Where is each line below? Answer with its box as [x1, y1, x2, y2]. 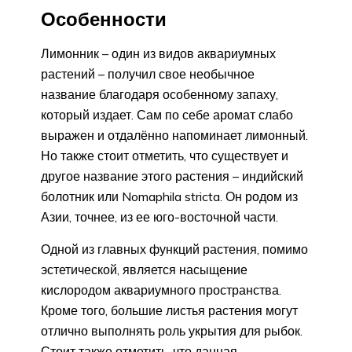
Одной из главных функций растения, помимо [41, 241, 308, 258]
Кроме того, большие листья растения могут [41, 302, 298, 319]
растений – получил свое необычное [41, 66, 255, 82]
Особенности [41, 7, 167, 31]
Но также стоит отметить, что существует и [41, 148, 288, 164]
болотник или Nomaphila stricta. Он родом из [41, 189, 298, 205]
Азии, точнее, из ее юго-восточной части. [41, 209, 278, 225]
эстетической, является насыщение [41, 262, 247, 278]
